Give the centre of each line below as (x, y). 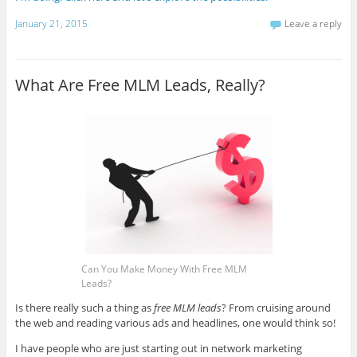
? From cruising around (276, 308)
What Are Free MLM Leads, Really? (140, 85)
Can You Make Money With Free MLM (164, 269)
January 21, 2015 (51, 24)
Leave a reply (314, 24)
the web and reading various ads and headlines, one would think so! (175, 323)
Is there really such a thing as (84, 308)
